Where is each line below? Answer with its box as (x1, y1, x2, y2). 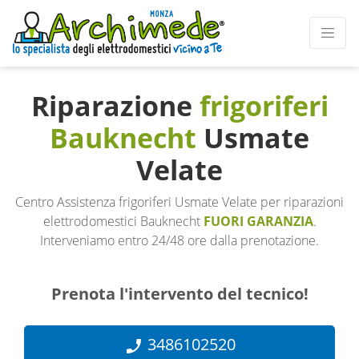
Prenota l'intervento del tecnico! (50, 283, 309, 305)
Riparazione (30, 87, 200, 124)
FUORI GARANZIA (203, 212, 313, 230)
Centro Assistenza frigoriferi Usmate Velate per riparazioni (15, 193, 344, 211)
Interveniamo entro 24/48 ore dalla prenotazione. (40, 232, 319, 249)
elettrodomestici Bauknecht (42, 212, 204, 230)
